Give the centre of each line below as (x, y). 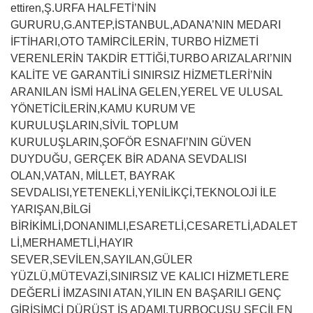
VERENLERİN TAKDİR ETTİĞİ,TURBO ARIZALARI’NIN (151, 58)
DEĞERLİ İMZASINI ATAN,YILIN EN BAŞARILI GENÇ (146, 293)
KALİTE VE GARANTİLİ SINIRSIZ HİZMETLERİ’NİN (141, 75)
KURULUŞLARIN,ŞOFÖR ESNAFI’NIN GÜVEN (131, 142)
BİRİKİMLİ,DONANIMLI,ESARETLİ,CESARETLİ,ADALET (154, 226)
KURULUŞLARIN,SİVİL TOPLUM (94, 125)
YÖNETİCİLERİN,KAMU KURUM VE (103, 109)
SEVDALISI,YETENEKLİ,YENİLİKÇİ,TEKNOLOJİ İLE (144, 192)
